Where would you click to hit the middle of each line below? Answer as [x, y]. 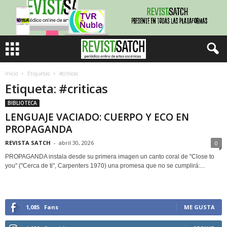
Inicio [11, 73]
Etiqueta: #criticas [56, 88]
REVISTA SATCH [28, 143]
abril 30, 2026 [76, 143]
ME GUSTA [199, 207]
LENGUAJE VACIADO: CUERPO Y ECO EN [97, 117]
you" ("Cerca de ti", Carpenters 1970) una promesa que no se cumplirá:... [105, 166]
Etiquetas [39, 73]
